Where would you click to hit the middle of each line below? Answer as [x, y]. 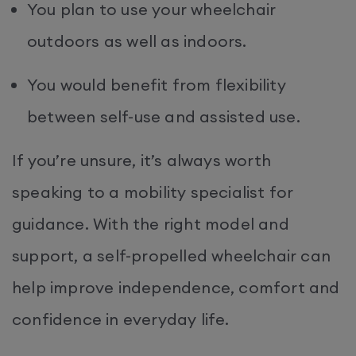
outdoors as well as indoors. [139, 41]
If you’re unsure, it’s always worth [142, 160]
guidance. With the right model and [151, 223]
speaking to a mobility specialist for [153, 192]
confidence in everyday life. [123, 319]
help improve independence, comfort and [176, 287]
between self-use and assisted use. [166, 116]
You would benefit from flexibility [157, 84]
